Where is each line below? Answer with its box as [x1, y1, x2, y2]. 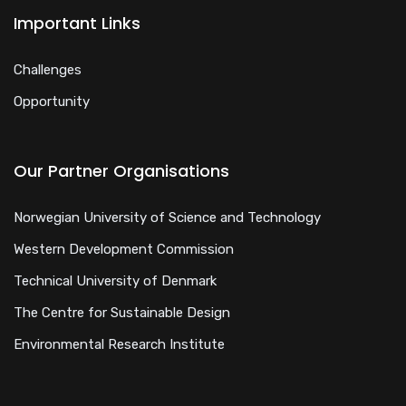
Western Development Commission [14, 240, 234, 257]
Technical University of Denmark [14, 272, 217, 289]
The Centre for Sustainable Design [14, 304, 230, 321]
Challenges [14, 61, 82, 78]
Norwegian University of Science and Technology [14, 208, 321, 226]
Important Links [14, 11, 140, 34]
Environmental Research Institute [14, 335, 225, 353]
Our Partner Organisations [14, 159, 229, 182]
